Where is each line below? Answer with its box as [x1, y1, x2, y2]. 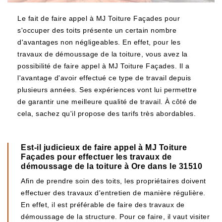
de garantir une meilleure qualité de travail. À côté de [17, 98, 197, 106]
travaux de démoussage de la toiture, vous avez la [17, 50, 188, 58]
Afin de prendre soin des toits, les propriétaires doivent [21, 177, 206, 185]
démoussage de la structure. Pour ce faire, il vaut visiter [21, 213, 210, 221]
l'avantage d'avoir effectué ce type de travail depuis [17, 74, 191, 82]
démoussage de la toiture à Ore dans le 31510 [21, 162, 202, 170]
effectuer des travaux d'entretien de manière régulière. [21, 189, 206, 197]
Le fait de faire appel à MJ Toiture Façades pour [17, 14, 180, 22]
